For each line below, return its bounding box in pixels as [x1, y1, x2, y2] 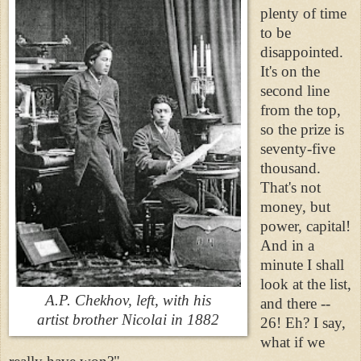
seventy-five [259, 139, 335, 157]
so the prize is [259, 120, 344, 138]
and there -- [259, 294, 330, 312]
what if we [259, 333, 325, 351]
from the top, [259, 101, 341, 118]
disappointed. [259, 43, 343, 60]
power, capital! [259, 217, 351, 234]
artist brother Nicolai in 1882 [37, 310, 219, 328]
